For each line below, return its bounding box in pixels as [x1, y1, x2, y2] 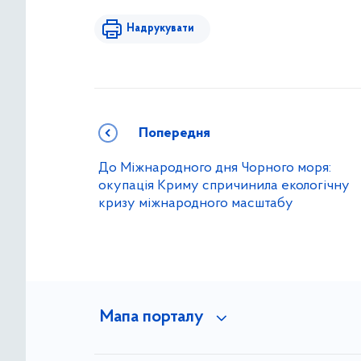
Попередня [139, 125, 210, 141]
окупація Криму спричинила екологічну [98, 177, 350, 193]
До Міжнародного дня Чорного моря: [98, 160, 331, 176]
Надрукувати [127, 22, 194, 35]
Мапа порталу [99, 308, 204, 326]
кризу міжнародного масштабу [98, 195, 293, 211]
